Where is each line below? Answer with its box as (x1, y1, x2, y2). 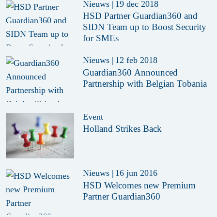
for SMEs (83, 33, 119, 44)
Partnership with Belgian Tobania (83, 78, 207, 89)
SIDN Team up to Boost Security (83, 22, 207, 32)
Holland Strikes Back (83, 124, 162, 134)
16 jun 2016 (115, 168, 157, 178)
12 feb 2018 (115, 55, 157, 65)
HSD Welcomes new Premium (83, 180, 196, 190)
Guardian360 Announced (83, 67, 178, 77)
